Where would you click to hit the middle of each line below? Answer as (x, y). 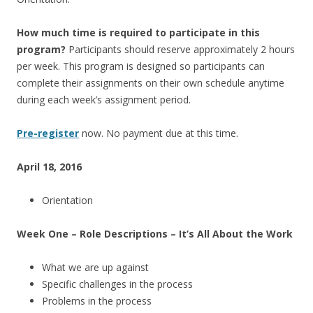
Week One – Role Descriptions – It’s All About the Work (155, 234)
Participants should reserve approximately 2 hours (180, 49)
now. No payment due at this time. (159, 133)
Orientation (67, 200)
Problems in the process (97, 301)
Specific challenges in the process (117, 284)
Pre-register (48, 133)
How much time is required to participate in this (138, 32)
